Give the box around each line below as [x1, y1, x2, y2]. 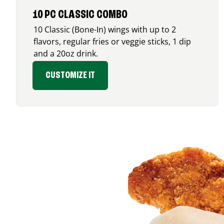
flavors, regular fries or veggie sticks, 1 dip [33, 35, 191, 47]
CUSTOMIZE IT [45, 70, 95, 80]
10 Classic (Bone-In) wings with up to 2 [33, 23, 176, 35]
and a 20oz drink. [33, 47, 98, 59]
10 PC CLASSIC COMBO [32, 8, 127, 21]
